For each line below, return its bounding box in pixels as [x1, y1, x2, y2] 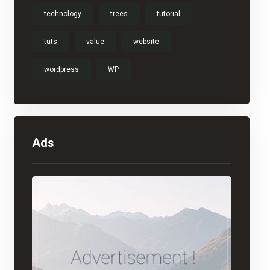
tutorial [156, 10, 180, 18]
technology [43, 10, 81, 18]
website [133, 37, 159, 46]
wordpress [43, 65, 79, 74]
